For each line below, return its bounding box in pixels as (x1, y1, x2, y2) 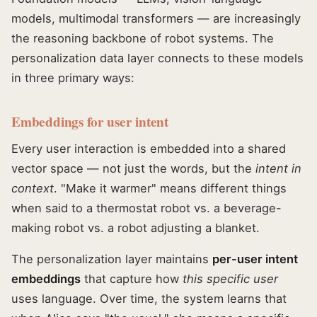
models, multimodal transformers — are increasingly (11, 11, 301, 26)
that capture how (81, 272, 183, 287)
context (11, 181, 54, 196)
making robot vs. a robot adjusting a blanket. (11, 221, 260, 236)
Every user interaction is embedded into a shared (11, 142, 286, 156)
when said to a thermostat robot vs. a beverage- (11, 201, 282, 216)
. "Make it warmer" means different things (54, 181, 287, 196)
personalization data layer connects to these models (11, 51, 304, 66)
